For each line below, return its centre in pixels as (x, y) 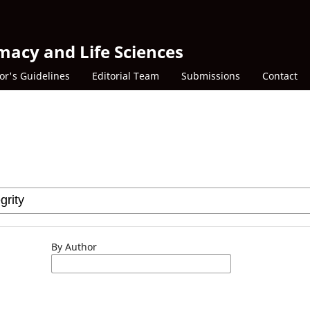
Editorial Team (126, 75)
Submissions (211, 75)
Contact (280, 75)
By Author (74, 246)
